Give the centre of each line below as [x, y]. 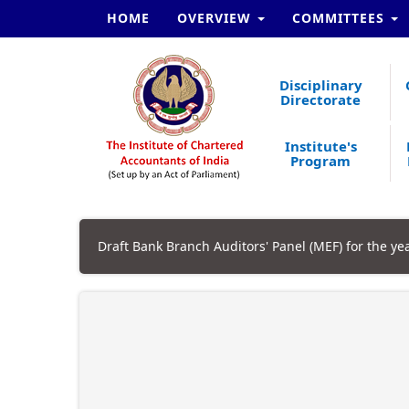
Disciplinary [320, 85]
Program [321, 161]
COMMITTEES [341, 18]
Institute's [320, 146]
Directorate [321, 100]
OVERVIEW [216, 18]
